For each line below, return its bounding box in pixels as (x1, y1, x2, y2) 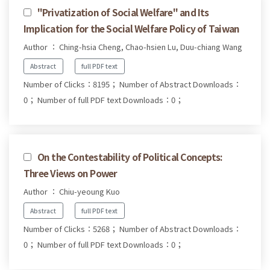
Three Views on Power (24, 166, 118, 180)
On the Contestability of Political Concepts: (37, 150, 222, 164)
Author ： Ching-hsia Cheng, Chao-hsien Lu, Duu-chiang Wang (24, 41, 242, 53)
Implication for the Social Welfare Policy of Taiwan (24, 22, 240, 36)
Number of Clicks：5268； (24, 222, 118, 234)
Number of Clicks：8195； (24, 78, 118, 90)
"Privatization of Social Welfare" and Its (37, 5, 209, 19)
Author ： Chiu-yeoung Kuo (24, 186, 120, 198)
